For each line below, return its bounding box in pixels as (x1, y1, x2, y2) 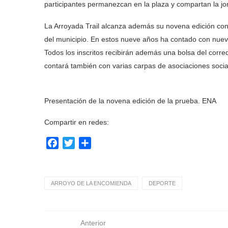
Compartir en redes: (44, 118, 109, 126)
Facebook (59, 138, 95, 147)
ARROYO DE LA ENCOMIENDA (51, 180, 131, 186)
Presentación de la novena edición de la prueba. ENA (44, 97, 216, 105)
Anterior (80, 219, 106, 227)
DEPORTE (149, 180, 176, 186)
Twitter (75, 138, 99, 147)
